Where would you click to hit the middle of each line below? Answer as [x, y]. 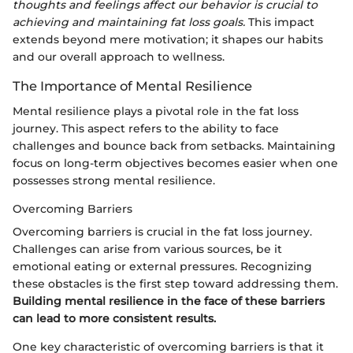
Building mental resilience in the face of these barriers [169, 301]
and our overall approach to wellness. [119, 56]
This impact [280, 22]
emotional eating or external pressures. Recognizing [162, 266]
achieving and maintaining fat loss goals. [129, 22]
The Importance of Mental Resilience [132, 85]
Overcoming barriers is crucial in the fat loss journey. [162, 231]
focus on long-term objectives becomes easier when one [175, 163]
